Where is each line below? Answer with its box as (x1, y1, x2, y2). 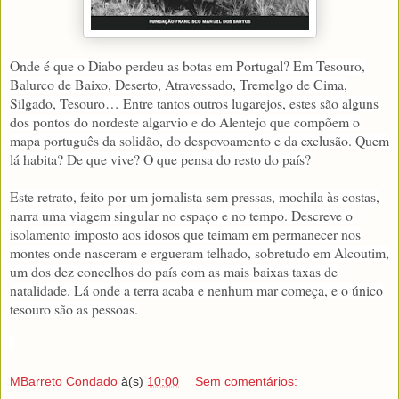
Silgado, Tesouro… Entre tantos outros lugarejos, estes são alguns (10, 94, 379, 113)
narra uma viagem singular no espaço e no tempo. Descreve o (10, 206, 353, 225)
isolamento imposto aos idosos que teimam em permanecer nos (10, 224, 361, 244)
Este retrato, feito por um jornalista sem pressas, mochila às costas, (10, 187, 379, 207)
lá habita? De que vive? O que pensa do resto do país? (10, 150, 311, 169)
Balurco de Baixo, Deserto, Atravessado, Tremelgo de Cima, (10, 75, 347, 94)
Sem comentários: (195, 373, 298, 388)
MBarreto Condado (10, 373, 118, 388)
